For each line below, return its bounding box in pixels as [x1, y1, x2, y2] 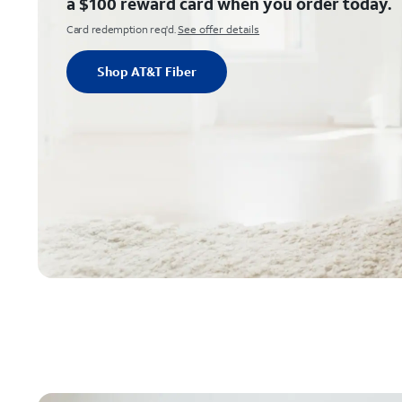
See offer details [178, 22, 260, 36]
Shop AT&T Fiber [97, 63, 197, 80]
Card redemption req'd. [66, 22, 176, 36]
